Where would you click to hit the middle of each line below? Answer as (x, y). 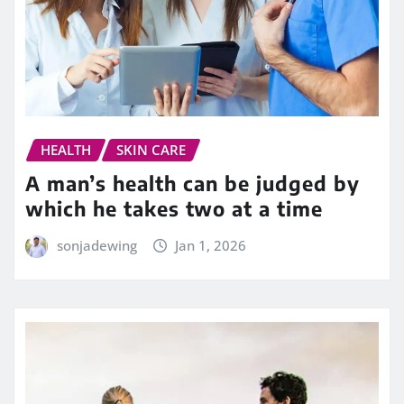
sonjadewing (96, 245)
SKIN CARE (151, 150)
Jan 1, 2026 (211, 245)
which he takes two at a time (174, 208)
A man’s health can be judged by (193, 183)
